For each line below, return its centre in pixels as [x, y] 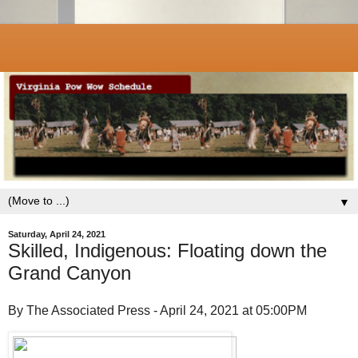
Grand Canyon [70, 272]
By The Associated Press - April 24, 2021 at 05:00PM [157, 311]
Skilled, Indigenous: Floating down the [167, 250]
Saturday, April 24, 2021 [57, 235]
